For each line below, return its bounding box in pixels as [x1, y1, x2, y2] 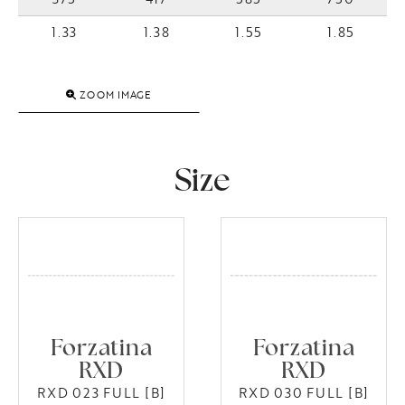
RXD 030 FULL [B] [239, 383, 369, 403]
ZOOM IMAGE [76, 88, 152, 102]
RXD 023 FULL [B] [37, 383, 165, 403]
